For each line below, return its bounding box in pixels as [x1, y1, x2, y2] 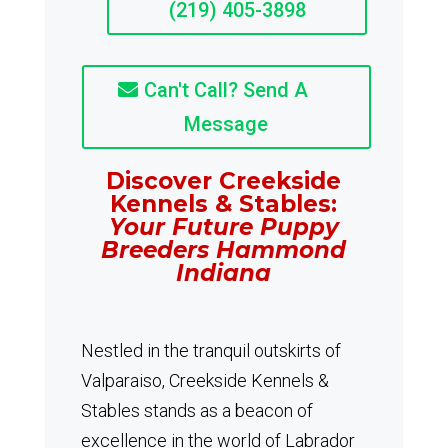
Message [184, 112, 269, 136]
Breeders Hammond [101, 236, 347, 264]
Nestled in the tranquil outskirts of [80, 340, 341, 361]
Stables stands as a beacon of [80, 400, 313, 421]
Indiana [176, 259, 272, 287]
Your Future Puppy [108, 213, 339, 241]
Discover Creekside [106, 167, 342, 195]
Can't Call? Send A [144, 78, 309, 102]
